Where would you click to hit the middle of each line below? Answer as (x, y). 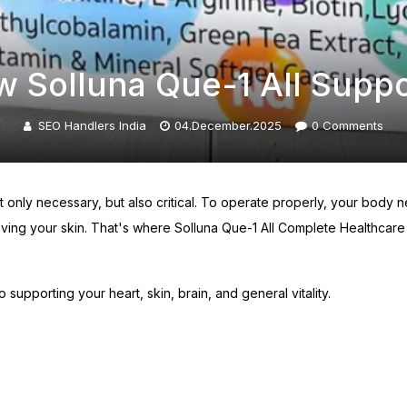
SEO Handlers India (93, 125)
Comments (352, 125)
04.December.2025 (228, 125)
